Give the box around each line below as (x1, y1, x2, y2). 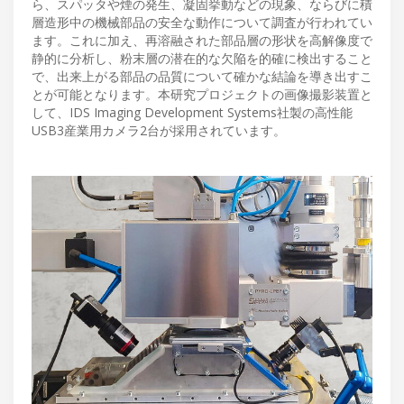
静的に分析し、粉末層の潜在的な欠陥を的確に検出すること (32, 49, 372, 67)
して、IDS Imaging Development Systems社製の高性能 (32, 103, 353, 121)
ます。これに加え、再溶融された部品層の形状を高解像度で (32, 31, 372, 49)
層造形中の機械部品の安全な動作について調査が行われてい (32, 13, 372, 31)
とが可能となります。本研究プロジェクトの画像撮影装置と (32, 85, 372, 103)
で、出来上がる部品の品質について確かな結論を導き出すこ (32, 67, 372, 85)
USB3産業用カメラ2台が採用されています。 (32, 121, 286, 139)
